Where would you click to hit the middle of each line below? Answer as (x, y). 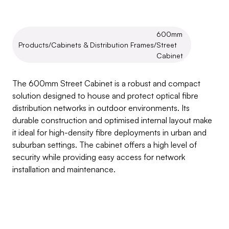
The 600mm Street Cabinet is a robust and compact (106, 83)
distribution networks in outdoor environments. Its (101, 108)
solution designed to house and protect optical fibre (105, 96)
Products (33, 45)
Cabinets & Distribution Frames (102, 45)
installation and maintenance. (64, 169)
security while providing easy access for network (99, 157)
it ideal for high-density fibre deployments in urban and (109, 132)
